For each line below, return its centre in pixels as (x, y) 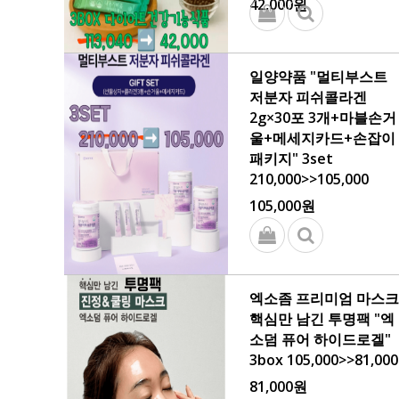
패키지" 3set (291, 159)
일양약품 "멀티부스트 (318, 77)
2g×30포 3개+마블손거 (323, 118)
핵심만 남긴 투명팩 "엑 (322, 319)
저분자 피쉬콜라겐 (308, 97)
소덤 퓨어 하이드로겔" (320, 339)
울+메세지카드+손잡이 (322, 138)
